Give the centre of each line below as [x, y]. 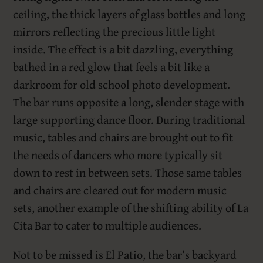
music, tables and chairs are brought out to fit [123, 137]
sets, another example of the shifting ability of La [131, 208]
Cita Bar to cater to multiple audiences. [107, 225]
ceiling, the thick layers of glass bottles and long [129, 14]
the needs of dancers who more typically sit [118, 155]
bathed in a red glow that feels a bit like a [112, 67]
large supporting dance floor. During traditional [129, 120]
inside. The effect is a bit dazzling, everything [123, 49]
